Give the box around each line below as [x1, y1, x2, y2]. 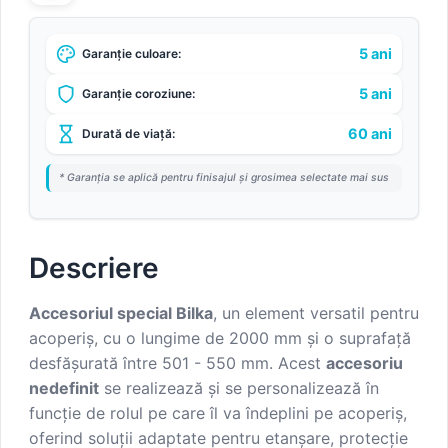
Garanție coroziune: [82, 86, 195, 102]
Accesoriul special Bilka [29, 303, 213, 324]
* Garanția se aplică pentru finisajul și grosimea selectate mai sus [59, 170, 389, 184]
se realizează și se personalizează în [99, 378, 379, 399]
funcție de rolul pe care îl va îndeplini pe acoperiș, [29, 403, 407, 424]
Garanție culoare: [82, 46, 181, 62]
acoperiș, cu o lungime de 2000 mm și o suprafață [29, 328, 411, 349]
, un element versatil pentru [213, 303, 419, 324]
